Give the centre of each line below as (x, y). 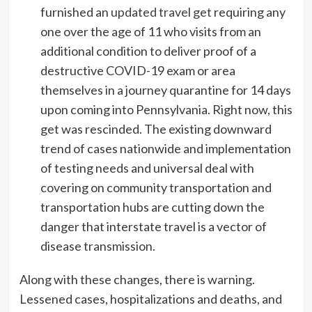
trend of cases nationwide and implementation (165, 148)
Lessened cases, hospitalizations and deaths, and (150, 298)
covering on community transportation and (156, 187)
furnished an (75, 11)
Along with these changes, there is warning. (137, 279)
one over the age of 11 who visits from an (150, 31)
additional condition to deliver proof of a (148, 50)
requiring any (248, 11)
